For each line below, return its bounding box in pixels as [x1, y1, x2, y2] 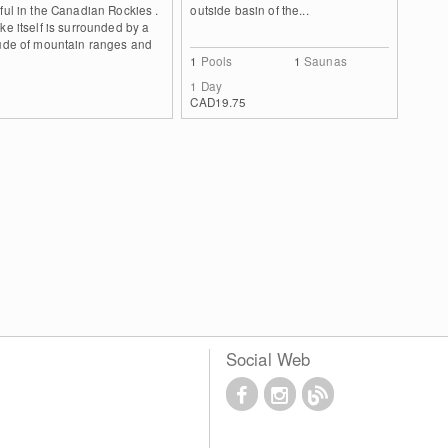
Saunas [304, 52, 347, 69]
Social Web [225, 347, 311, 371]
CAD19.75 [190, 93, 247, 110]
